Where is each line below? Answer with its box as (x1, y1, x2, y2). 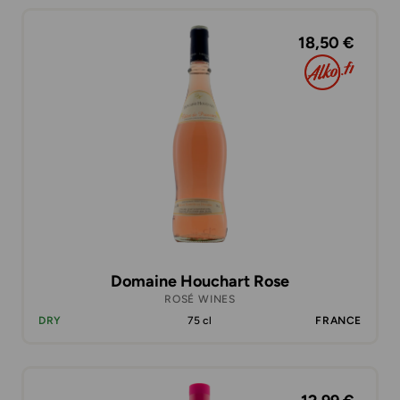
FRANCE (315, 314, 362, 327)
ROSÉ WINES (164, 293, 236, 305)
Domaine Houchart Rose (111, 271, 289, 291)
